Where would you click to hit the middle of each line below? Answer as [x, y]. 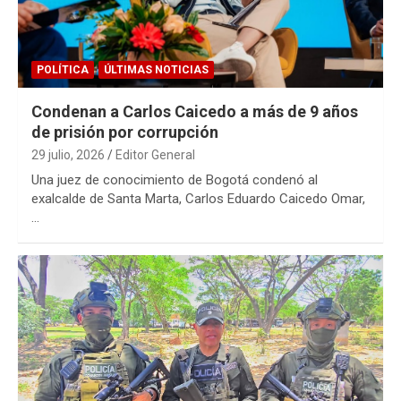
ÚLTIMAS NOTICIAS [156, 69]
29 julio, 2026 [68, 154]
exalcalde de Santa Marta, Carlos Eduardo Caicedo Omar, [198, 198]
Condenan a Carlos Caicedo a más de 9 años [195, 111]
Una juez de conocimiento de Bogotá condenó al [175, 179]
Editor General [155, 154]
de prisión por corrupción [125, 132]
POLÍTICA [63, 69]
